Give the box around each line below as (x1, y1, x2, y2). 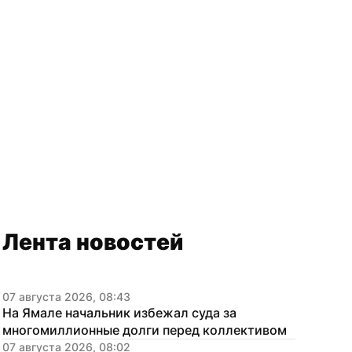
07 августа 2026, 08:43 (2, 290, 130, 303)
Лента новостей (2, 229, 183, 255)
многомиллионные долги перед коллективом (2, 322, 287, 338)
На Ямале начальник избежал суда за (2, 305, 236, 321)
